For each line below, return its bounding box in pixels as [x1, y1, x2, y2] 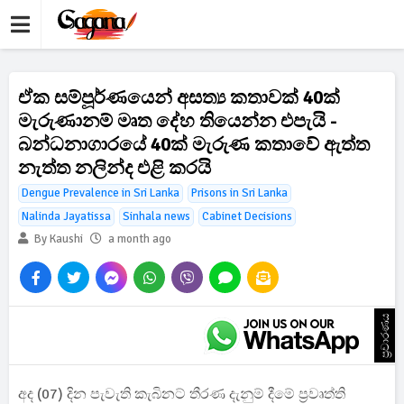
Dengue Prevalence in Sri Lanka [22, 186, 179, 200]
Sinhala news [123, 209, 190, 224]
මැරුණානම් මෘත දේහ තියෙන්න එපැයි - [18, 109, 337, 133]
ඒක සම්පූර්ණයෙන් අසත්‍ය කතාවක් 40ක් [18, 86, 340, 109]
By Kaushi [32, 232, 83, 246]
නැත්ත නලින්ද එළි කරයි [18, 156, 211, 179]
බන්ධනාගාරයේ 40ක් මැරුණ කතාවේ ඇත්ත [18, 133, 370, 156]
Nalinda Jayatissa [22, 209, 111, 224]
